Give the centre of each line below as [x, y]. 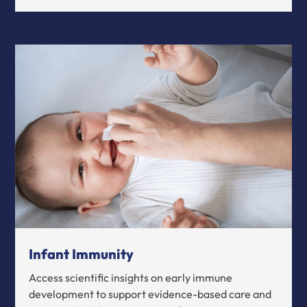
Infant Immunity [82, 254]
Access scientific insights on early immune [131, 278]
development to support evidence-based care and [150, 294]
